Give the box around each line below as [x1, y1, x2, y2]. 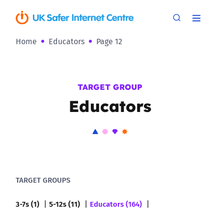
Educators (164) [90, 198, 142, 209]
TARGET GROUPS [16, 174, 70, 185]
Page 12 [96, 35, 122, 47]
